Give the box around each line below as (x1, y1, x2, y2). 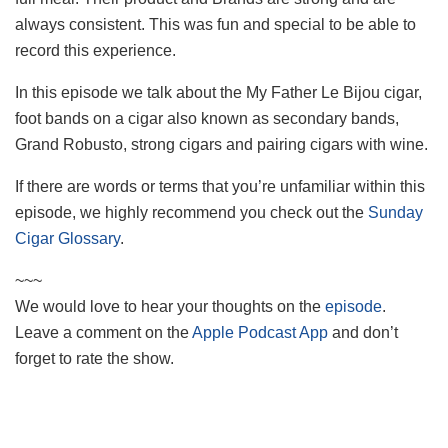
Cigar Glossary (15, 230, 120, 248)
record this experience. (15, 42, 176, 60)
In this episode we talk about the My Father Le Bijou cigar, (15, 84, 422, 102)
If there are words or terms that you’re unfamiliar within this (15, 178, 425, 196)
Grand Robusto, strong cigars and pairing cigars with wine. (15, 136, 428, 154)
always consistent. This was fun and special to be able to (15, 16, 416, 34)
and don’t (332, 324, 398, 342)
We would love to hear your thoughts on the (15, 298, 325, 316)
